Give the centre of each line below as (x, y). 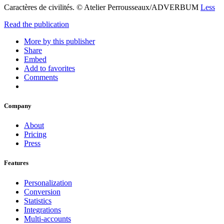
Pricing (35, 134)
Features (16, 163)
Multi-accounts (47, 218)
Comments (41, 77)
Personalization (48, 182)
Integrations (42, 209)
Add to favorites (49, 68)
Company (18, 106)
